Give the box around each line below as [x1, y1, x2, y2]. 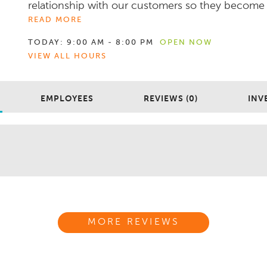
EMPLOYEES [41, 94, 94, 103]
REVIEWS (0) [144, 94, 198, 103]
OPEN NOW [160, 38, 212, 46]
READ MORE [28, 15, 82, 24]
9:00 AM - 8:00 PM [67, 38, 154, 46]
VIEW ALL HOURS [28, 52, 107, 60]
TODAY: [28, 38, 64, 46]
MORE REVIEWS [87, 218, 180, 228]
